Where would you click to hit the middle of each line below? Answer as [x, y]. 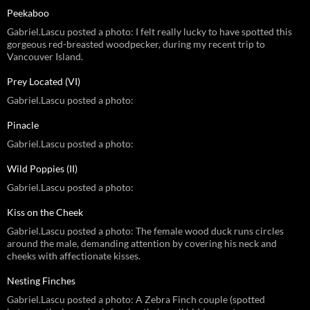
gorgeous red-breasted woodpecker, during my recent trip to [136, 44]
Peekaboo [28, 12]
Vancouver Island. [45, 56]
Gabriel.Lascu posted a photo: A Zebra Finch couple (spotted [136, 299]
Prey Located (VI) [44, 81]
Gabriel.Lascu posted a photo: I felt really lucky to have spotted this [149, 31]
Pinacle [23, 125]
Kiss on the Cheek [45, 212]
